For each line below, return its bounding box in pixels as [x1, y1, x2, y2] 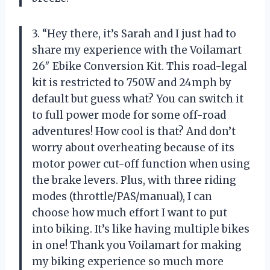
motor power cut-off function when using [32, 157, 250, 171]
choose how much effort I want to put [32, 206, 227, 220]
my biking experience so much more [32, 255, 224, 269]
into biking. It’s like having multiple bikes [32, 222, 250, 236]
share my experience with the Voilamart [32, 43, 242, 57]
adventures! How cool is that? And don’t [32, 125, 236, 139]
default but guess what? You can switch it [32, 92, 243, 106]
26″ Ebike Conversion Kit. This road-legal [32, 60, 247, 74]
